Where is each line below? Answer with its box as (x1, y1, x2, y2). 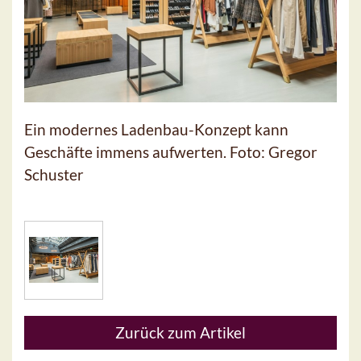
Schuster (24, 164, 84, 184)
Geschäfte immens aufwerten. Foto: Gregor (24, 142, 317, 161)
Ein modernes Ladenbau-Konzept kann (24, 119, 288, 139)
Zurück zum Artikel (115, 322, 246, 342)
